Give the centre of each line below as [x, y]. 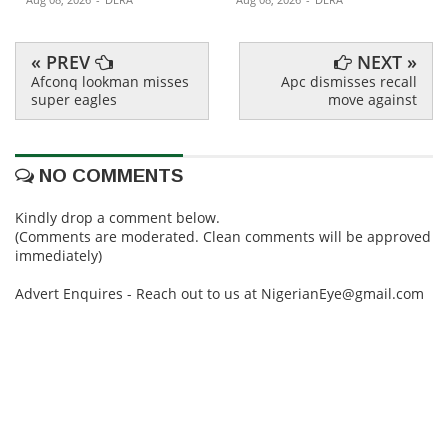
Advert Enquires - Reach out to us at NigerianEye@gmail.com [219, 293]
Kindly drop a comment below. [117, 217]
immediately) [58, 255]
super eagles [74, 99]
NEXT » [384, 61]
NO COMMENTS [108, 175]
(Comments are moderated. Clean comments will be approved [223, 236]
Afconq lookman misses [110, 81]
